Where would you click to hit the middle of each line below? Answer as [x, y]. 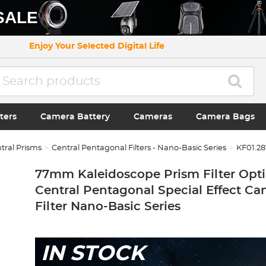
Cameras [153, 117]
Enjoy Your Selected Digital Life [97, 46]
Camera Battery [75, 117]
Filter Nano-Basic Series [107, 207]
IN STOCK [93, 254]
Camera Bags [226, 117]
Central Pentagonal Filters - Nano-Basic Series [139, 148]
